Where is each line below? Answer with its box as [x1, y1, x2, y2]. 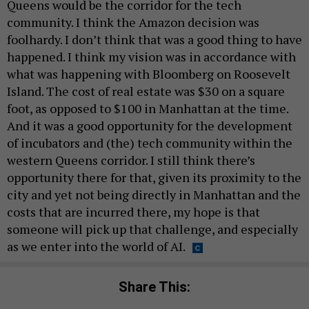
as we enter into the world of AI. [7, 237, 186, 255]
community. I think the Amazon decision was [7, 13, 259, 30]
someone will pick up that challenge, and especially [7, 220, 298, 237]
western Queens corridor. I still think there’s [7, 151, 255, 168]
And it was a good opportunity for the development [7, 117, 292, 134]
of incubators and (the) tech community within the [7, 134, 292, 151]
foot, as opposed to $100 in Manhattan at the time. [7, 99, 288, 117]
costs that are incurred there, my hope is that [7, 203, 260, 220]
